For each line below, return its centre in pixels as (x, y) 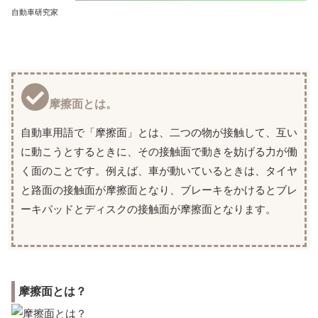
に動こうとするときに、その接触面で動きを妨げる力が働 (159, 152)
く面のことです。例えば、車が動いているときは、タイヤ (159, 171)
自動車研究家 (35, 11)
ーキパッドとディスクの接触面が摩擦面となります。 (148, 209)
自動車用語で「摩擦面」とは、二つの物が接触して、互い (159, 133)
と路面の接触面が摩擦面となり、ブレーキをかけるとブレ (159, 190)
